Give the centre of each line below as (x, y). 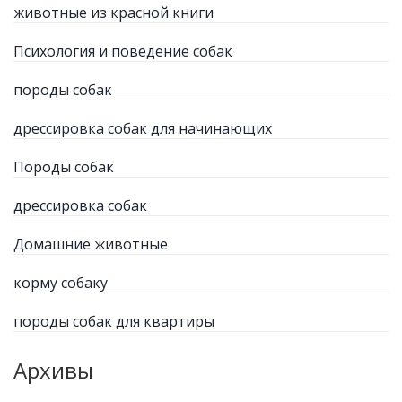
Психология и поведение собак (123, 51)
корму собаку (61, 282)
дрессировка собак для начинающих (143, 128)
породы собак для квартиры (114, 321)
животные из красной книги (114, 12)
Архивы (53, 370)
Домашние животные (91, 244)
